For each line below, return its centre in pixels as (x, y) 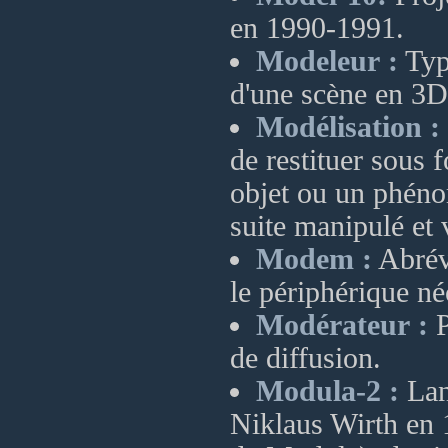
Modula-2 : (327, 391)
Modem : (314, 259)
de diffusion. (305, 358)
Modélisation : (348, 127)
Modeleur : (327, 61)
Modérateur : (342, 325)
